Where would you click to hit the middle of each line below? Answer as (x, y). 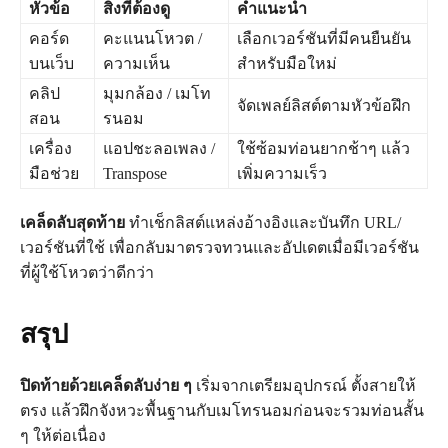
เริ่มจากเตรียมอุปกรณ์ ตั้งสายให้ (304, 386)
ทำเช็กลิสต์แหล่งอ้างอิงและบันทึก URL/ (263, 223)
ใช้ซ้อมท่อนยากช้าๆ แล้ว (323, 149)
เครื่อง (50, 149)
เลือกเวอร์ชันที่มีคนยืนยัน (324, 39)
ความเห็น (136, 64)
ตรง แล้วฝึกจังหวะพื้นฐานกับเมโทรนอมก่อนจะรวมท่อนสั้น (222, 411)
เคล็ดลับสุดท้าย (72, 223)
